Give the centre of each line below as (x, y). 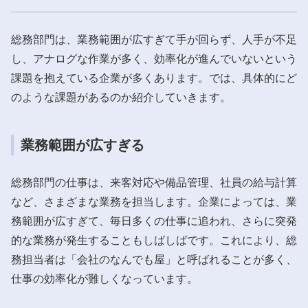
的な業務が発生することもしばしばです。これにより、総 (154, 240)
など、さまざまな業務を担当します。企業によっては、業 (154, 201)
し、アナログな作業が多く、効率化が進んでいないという (154, 58)
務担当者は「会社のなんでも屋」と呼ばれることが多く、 (154, 259)
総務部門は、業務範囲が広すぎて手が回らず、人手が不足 (154, 39)
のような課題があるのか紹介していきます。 (121, 97)
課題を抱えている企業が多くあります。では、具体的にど (154, 78)
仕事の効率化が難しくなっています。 (104, 278)
